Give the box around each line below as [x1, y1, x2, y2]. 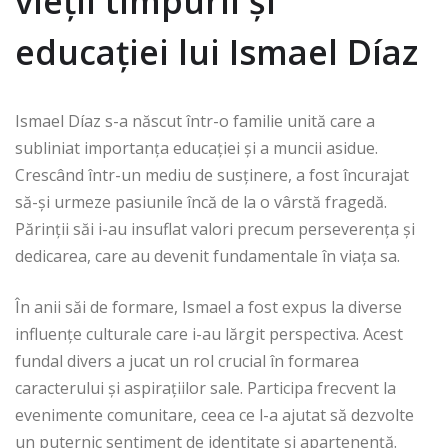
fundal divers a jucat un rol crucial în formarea [15, 350, 359, 373]
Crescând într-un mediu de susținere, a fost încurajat [15, 164, 409, 187]
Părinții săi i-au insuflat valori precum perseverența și [15, 218, 415, 241]
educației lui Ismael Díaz [15, 29, 418, 76]
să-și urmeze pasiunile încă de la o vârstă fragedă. [15, 191, 387, 214]
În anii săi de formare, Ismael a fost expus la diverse [15, 296, 402, 319]
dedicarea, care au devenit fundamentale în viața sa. [15, 245, 400, 268]
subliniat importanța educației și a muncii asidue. [15, 137, 378, 160]
